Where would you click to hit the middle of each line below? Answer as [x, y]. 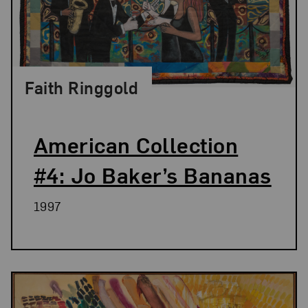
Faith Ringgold [82, 87]
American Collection [136, 144]
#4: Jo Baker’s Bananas [152, 174]
